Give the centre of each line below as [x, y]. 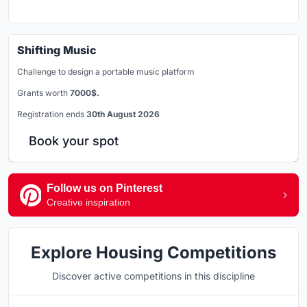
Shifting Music [57, 50]
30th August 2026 [123, 114]
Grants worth [44, 93]
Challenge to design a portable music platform [106, 72]
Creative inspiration [88, 202]
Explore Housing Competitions [153, 253]
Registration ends [52, 114]
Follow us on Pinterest [105, 188]
